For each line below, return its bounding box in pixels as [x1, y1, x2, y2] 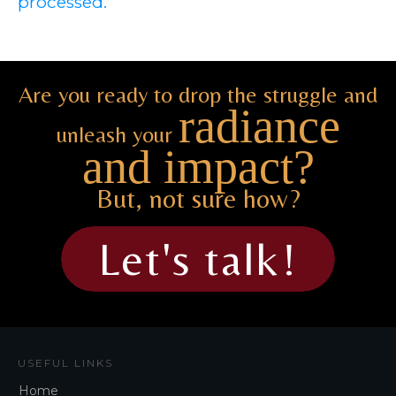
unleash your [56, 120, 179, 148]
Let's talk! [97, 232, 298, 285]
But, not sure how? [95, 182, 301, 214]
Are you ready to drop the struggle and [19, 80, 377, 108]
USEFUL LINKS [18, 355, 113, 369]
